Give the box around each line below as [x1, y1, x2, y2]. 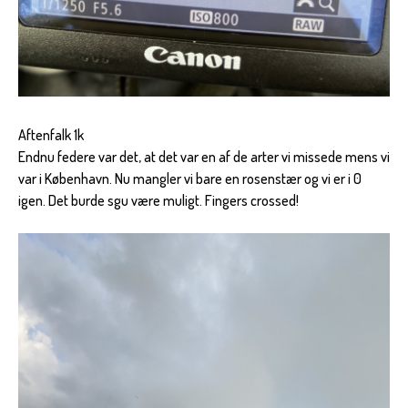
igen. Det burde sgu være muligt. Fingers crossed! [18, 191, 299, 210]
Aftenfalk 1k [18, 126, 84, 145]
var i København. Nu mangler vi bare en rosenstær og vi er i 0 [18, 169, 362, 189]
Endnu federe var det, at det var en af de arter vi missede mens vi [18, 148, 390, 167]
